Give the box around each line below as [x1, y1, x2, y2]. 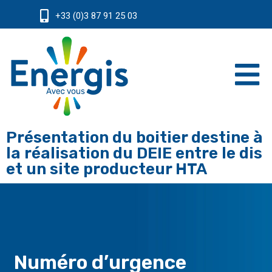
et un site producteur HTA [6, 160, 207, 179]
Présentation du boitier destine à [6, 128, 263, 148]
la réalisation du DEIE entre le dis [6, 144, 262, 163]
